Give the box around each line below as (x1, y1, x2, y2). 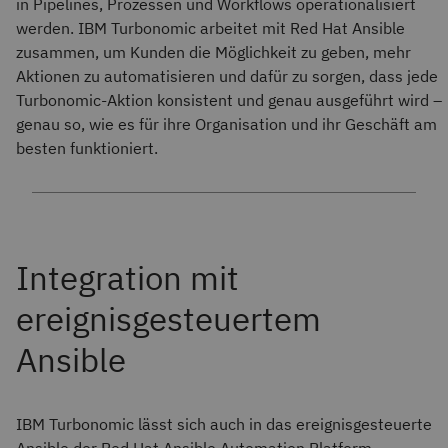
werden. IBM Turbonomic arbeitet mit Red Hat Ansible (16, 18, 405, 38)
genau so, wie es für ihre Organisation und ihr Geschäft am (16, 114, 437, 134)
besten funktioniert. (16, 138, 158, 158)
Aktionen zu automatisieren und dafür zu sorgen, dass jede (16, 66, 438, 86)
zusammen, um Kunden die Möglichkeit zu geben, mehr (16, 42, 411, 62)
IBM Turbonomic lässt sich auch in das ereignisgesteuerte (16, 414, 432, 434)
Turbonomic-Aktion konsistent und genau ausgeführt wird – (16, 90, 442, 110)
